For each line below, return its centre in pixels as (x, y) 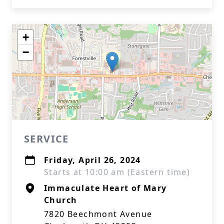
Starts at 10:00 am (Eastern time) (117, 172)
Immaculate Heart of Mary (105, 188)
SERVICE (46, 139)
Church (61, 200)
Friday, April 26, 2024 (92, 160)
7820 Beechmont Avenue (98, 214)
